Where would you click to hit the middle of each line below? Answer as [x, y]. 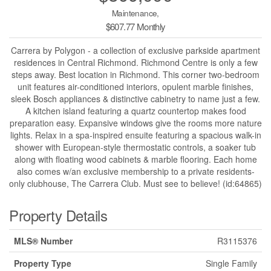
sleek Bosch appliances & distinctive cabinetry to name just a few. [135, 99]
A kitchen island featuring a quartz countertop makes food [135, 111]
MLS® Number [43, 241]
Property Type [43, 263]
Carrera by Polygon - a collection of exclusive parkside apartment [135, 51]
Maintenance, [135, 13]
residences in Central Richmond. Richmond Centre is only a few [135, 63]
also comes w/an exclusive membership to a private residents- [135, 171]
